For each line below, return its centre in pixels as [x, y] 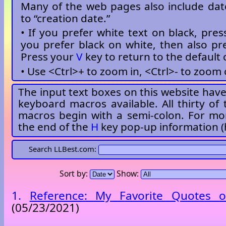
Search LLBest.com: [63, 149]
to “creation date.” [65, 18]
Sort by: [75, 174]
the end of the [54, 127]
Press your [48, 57]
